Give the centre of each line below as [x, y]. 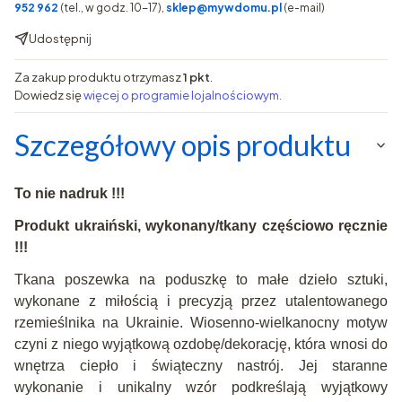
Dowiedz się [49, 95]
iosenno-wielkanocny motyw [296, 323]
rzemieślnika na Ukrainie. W [109, 323]
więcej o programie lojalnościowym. [183, 95]
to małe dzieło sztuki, [312, 280]
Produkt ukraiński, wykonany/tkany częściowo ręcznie [201, 226]
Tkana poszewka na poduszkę [126, 280]
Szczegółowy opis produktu [183, 145]
